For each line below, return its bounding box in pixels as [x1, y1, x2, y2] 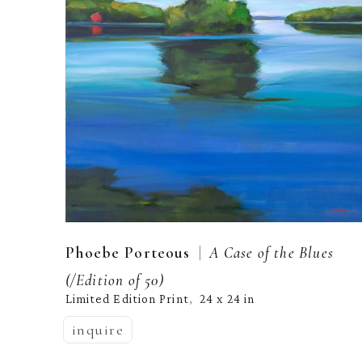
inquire [71, 320, 124, 339]
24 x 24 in [200, 291, 255, 305]
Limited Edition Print [65, 291, 189, 305]
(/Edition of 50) [65, 270, 164, 289]
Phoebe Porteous [65, 242, 191, 262]
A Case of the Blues [209, 242, 334, 261]
